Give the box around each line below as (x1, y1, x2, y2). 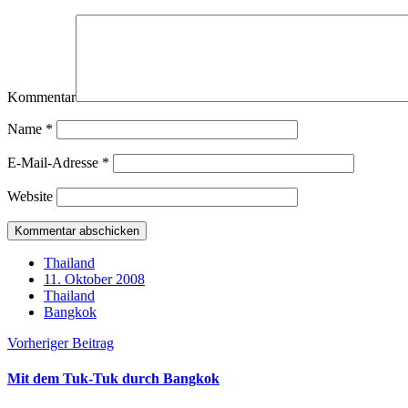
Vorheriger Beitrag (7, 334, 114, 351)
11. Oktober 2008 (44, 270, 145, 287)
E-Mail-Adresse (7, 154, 102, 170)
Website (7, 188, 53, 204)
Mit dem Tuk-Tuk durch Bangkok (7, 370, 219, 386)
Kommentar (7, 88, 76, 105)
